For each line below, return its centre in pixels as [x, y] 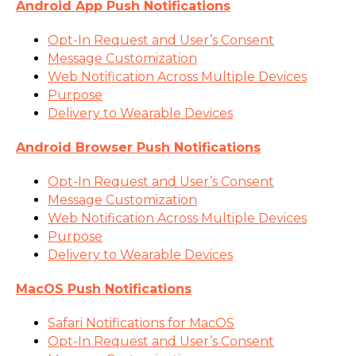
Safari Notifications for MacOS [141, 323]
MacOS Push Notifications [104, 288]
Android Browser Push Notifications [138, 147]
